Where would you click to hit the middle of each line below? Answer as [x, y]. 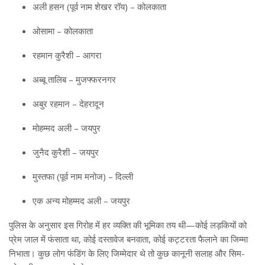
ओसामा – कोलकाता [63, 31]
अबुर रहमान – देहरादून [68, 104]
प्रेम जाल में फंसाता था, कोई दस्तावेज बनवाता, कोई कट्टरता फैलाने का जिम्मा [128, 239]
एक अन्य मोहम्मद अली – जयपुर [81, 201]
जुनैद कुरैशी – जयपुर [66, 152]
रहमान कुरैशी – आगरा [67, 55]
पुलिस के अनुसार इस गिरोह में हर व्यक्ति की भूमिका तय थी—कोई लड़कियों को [128, 225]
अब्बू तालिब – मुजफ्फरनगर [74, 80]
